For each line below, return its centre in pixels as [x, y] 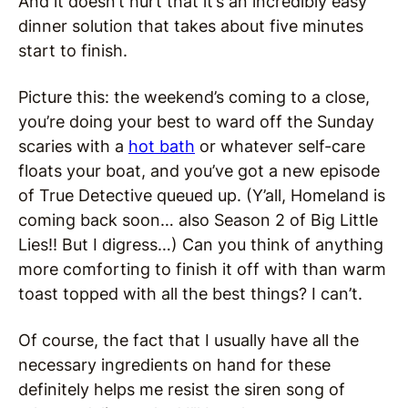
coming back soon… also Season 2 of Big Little [198, 220]
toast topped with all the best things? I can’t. [190, 294]
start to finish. [73, 51]
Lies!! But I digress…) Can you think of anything [201, 245]
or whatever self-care [280, 146]
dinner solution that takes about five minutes [191, 26]
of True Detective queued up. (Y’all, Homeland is [202, 195]
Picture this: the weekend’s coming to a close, [194, 97]
